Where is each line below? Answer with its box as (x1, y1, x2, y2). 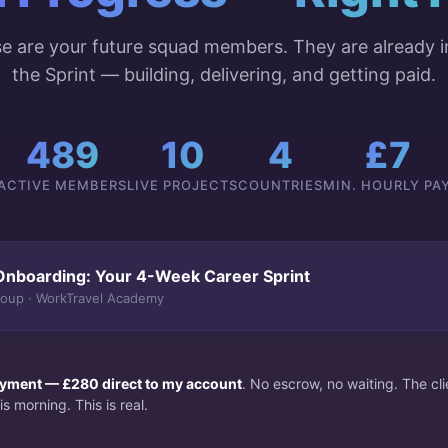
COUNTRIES (238, 177, 323, 193)
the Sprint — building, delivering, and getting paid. (12, 64, 436, 85)
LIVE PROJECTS (127, 177, 238, 193)
